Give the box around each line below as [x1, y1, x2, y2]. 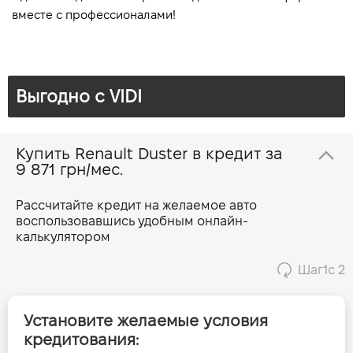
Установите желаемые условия [24, 312, 268, 329]
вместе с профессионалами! [12, 9, 176, 21]
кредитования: [24, 331, 139, 348]
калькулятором [16, 230, 110, 243]
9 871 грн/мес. [16, 161, 123, 178]
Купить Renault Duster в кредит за [192, 145, 283, 162]
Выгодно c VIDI [16, 87, 142, 106]
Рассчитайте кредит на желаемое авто [16, 199, 257, 212]
